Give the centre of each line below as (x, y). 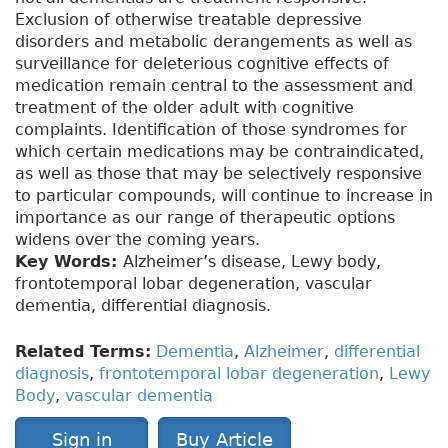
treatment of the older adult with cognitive (184, 108)
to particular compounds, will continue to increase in (224, 196)
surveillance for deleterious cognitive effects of (202, 64)
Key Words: (69, 262)
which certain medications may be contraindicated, (219, 152)
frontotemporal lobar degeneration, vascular (193, 284)
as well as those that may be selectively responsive (218, 174)
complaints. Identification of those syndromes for (211, 130)
